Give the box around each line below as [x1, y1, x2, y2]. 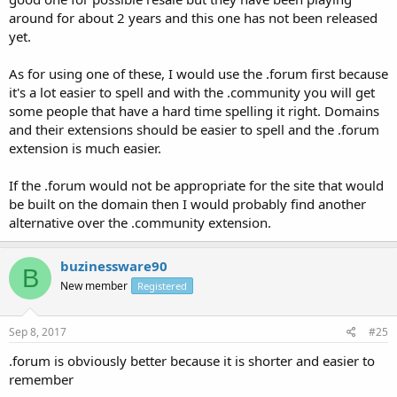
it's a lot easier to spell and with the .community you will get [9, 83, 375, 101]
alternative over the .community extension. [9, 214, 271, 231]
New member [60, 278, 128, 293]
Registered [137, 279, 187, 292]
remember [9, 370, 74, 388]
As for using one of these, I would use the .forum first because [9, 65, 388, 82]
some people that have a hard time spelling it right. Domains [9, 102, 379, 120]
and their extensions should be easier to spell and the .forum [9, 121, 379, 138]
